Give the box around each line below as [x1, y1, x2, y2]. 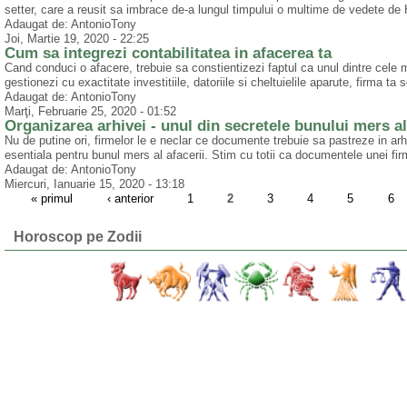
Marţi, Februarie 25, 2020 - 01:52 [5, 104, 176, 119]
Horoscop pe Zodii [14, 229, 142, 245]
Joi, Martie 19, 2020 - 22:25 [5, 32, 149, 46]
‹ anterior [106, 192, 154, 206]
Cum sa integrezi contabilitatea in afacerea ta [5, 45, 332, 63]
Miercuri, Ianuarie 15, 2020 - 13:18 [5, 177, 184, 192]
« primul [31, 192, 74, 206]
